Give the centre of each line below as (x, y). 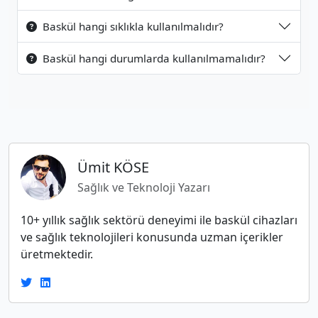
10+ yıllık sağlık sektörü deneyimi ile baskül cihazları (159, 220)
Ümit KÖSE (113, 167)
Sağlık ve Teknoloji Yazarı (144, 187)
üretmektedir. (57, 254)
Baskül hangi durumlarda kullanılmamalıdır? (154, 58)
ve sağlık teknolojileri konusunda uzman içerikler (152, 237)
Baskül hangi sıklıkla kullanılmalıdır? (133, 26)
